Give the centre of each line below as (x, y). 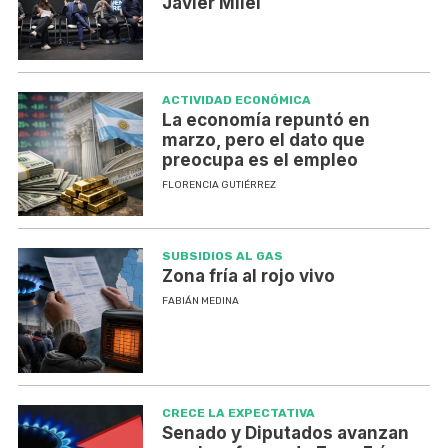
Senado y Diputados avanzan (285, 433)
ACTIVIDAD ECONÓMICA (236, 99)
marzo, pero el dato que (263, 139)
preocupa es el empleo (259, 159)
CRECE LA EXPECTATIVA (238, 413)
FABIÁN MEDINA (200, 301)
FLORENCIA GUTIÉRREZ (218, 184)
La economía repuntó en (265, 119)
